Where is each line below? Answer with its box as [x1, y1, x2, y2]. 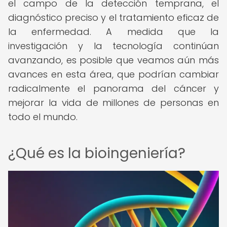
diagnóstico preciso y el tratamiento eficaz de [8, 11, 219, 24]
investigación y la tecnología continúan [8, 40, 219, 52]
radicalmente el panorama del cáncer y [8, 82, 219, 95]
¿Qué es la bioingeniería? [8, 143, 185, 163]
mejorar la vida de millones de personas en [8, 96, 219, 109]
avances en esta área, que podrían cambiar [8, 68, 219, 81]
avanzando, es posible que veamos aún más [8, 54, 219, 66]
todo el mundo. [8, 110, 78, 123]
